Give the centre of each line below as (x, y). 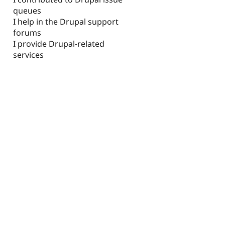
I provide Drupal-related (59, 44)
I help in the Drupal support (66, 22)
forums (27, 33)
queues (27, 11)
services (28, 55)
